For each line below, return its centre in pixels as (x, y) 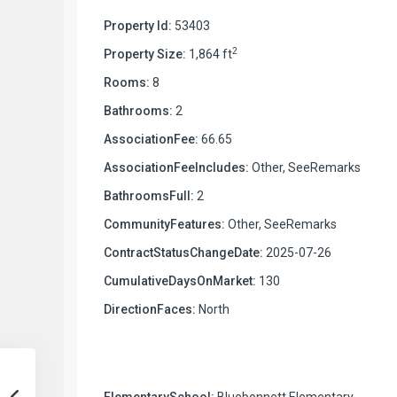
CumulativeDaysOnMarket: (180, 280)
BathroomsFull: (149, 195)
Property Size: (145, 54)
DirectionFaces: (150, 309)
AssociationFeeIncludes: (176, 167)
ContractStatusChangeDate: (183, 252)
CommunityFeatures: (164, 224)
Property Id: (138, 25)
